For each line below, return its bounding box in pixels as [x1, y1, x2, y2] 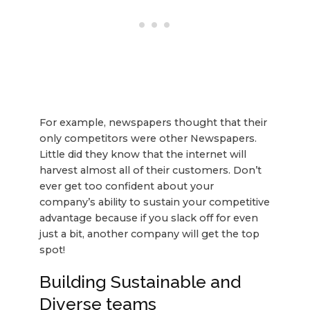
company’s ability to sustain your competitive [39, 195, 270, 208]
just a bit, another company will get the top [39, 227, 259, 240]
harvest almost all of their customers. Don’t [39, 163, 262, 176]
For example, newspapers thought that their [39, 116, 267, 129]
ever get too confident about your [39, 179, 214, 192]
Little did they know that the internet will [39, 147, 246, 161]
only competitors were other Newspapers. [39, 131, 257, 145]
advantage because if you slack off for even [39, 211, 258, 224]
